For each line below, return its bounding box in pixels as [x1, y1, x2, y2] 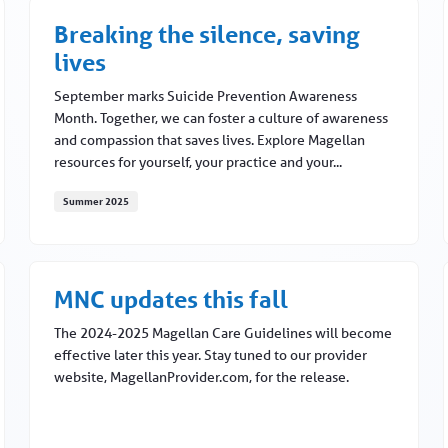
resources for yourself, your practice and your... [54, 153, 343, 172]
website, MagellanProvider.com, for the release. [54, 368, 350, 387]
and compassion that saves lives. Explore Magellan [54, 131, 366, 150]
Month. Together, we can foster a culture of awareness [54, 109, 389, 128]
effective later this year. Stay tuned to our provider [54, 346, 368, 365]
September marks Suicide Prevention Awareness [54, 87, 358, 106]
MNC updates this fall [54, 285, 289, 315]
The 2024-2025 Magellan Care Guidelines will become [54, 324, 393, 343]
